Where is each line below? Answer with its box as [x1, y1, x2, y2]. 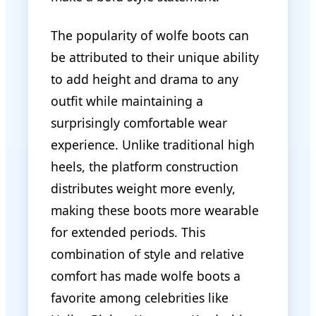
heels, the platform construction [51, 157, 238, 175]
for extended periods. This [51, 223, 205, 241]
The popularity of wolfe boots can [51, 26, 249, 44]
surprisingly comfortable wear [51, 114, 227, 131]
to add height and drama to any [51, 70, 238, 87]
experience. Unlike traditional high [51, 135, 255, 153]
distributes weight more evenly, [51, 179, 236, 197]
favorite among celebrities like [51, 288, 229, 306]
